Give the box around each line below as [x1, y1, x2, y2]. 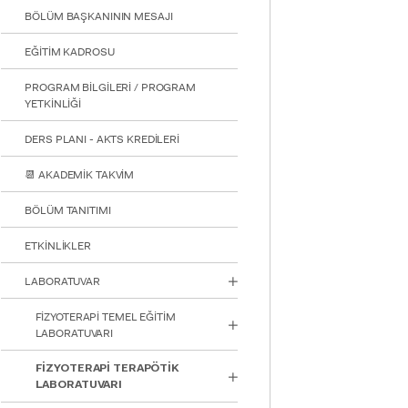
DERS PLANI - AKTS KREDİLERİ [25, 132, 180, 148]
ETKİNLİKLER [25, 239, 91, 254]
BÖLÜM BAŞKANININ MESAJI [25, 9, 173, 25]
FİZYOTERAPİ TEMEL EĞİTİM [35, 310, 176, 325]
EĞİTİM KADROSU [25, 45, 115, 60]
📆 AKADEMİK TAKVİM [25, 168, 135, 183]
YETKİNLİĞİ [25, 97, 82, 112]
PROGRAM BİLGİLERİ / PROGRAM [25, 80, 197, 96]
